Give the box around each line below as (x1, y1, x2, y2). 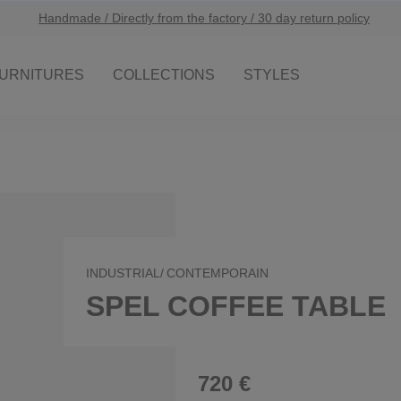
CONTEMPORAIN (166, 266, 269, 280)
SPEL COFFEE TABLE (86, 290, 386, 322)
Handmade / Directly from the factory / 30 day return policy (38, 11, 370, 25)
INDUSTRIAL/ (86, 266, 164, 280)
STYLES (243, 67, 301, 82)
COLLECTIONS (113, 67, 216, 82)
